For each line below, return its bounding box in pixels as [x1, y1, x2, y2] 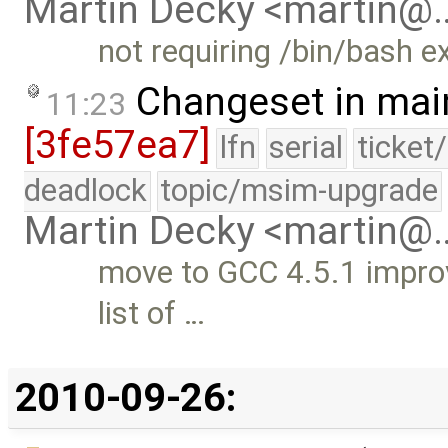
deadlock [24, 171, 147, 209]
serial [269, 128, 344, 166]
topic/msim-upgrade [160, 171, 439, 209]
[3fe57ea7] [24, 121, 210, 168]
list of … [98, 294, 206, 332]
